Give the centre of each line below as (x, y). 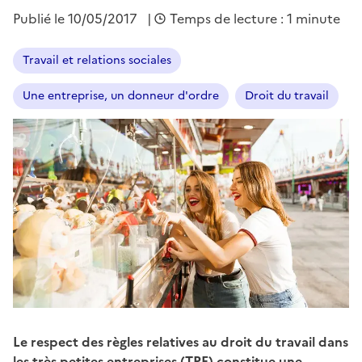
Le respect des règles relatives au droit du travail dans (181, 341)
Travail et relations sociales (97, 60)
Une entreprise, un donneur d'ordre (121, 95)
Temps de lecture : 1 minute (255, 18)
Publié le (40, 18)
